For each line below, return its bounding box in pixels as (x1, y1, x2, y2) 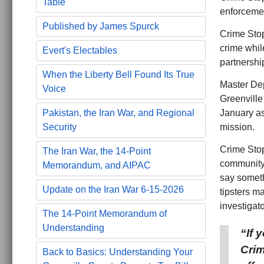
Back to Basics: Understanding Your (42, 247, 193, 258)
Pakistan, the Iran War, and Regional (42, 108, 194, 118)
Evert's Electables (42, 45, 117, 56)
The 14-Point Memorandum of (42, 209, 167, 219)
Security (42, 122, 77, 133)
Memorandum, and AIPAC (42, 160, 151, 171)
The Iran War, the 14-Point (42, 146, 151, 157)
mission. (219, 121, 255, 132)
